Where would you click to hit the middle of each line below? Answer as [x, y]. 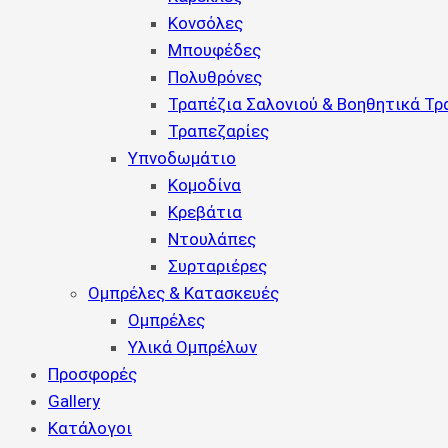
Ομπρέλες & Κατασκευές [183, 293]
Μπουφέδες [214, 50]
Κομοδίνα [204, 185]
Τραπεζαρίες [218, 131]
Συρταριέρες [217, 266]
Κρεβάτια [205, 212]
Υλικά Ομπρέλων [192, 347]
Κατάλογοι [90, 428]
